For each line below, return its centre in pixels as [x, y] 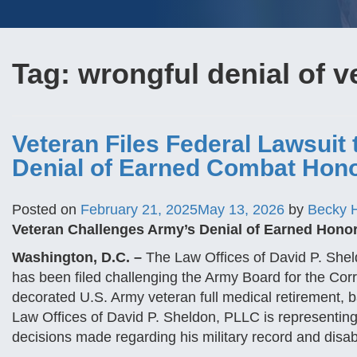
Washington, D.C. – [77, 257]
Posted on [46, 210]
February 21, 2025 [139, 210]
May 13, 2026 [241, 210]
